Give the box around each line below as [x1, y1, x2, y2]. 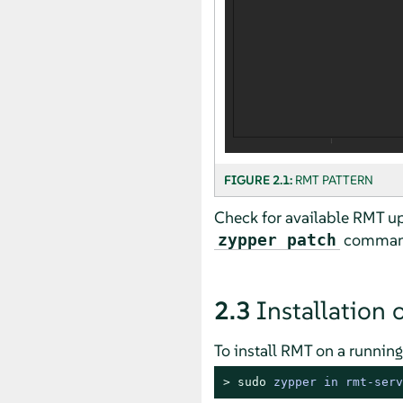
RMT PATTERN [294, 171, 373, 188]
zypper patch [217, 229, 336, 249]
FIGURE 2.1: [223, 171, 295, 188]
